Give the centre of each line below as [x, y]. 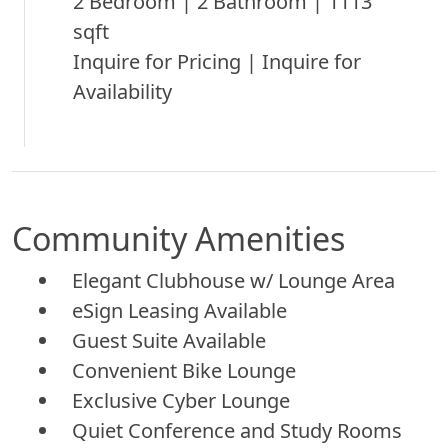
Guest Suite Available [169, 340]
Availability [122, 91]
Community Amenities [178, 238]
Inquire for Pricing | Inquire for [217, 61]
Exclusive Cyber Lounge [181, 400]
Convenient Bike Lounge [184, 370]
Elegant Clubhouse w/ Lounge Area [233, 280]
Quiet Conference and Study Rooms [237, 430]
